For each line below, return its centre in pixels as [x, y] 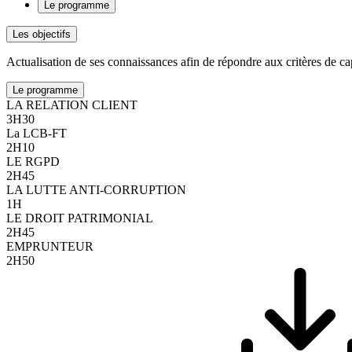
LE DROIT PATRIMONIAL [80, 218]
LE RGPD [33, 161]
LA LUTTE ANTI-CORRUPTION [96, 189]
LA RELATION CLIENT [72, 104]
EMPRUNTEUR [50, 246]
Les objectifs [42, 34]
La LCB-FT [37, 133]
